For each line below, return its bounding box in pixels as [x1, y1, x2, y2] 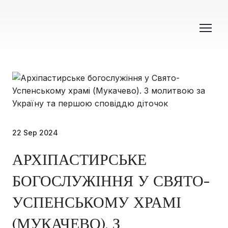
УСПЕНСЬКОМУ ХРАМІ [12, 193, 181, 212]
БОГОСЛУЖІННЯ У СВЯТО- [12, 172, 210, 191]
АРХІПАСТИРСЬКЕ [12, 150, 147, 169]
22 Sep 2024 [12, 128, 58, 137]
